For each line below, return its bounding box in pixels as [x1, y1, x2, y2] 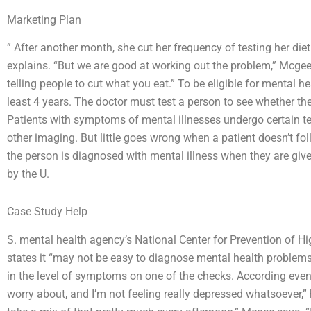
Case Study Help [7, 205, 87, 219]
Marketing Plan [7, 12, 81, 26]
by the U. [7, 167, 49, 181]
